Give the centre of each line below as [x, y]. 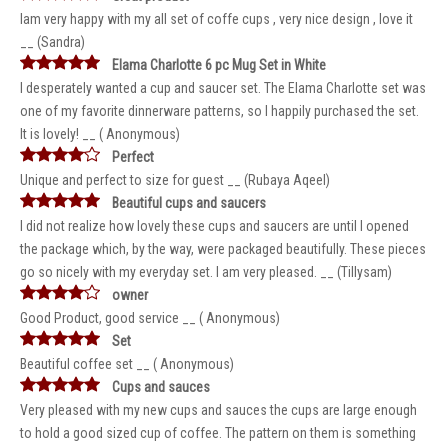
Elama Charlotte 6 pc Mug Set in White [219, 65]
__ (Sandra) [52, 42]
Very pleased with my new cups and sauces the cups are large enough [218, 410]
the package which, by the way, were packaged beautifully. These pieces [223, 249]
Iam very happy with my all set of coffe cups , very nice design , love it [216, 19]
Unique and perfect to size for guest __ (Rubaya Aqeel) [175, 180]
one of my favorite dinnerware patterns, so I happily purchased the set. [219, 111]
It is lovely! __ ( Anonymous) [100, 134]
